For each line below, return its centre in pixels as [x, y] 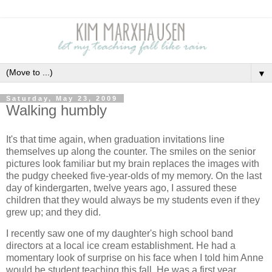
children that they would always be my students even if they [133, 200]
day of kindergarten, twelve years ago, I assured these [121, 188]
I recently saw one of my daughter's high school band [120, 234]
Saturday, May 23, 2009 [62, 98]
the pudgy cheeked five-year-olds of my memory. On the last [134, 175]
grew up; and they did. [53, 212]
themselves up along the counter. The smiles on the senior [131, 151]
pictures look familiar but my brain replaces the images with [133, 163]
